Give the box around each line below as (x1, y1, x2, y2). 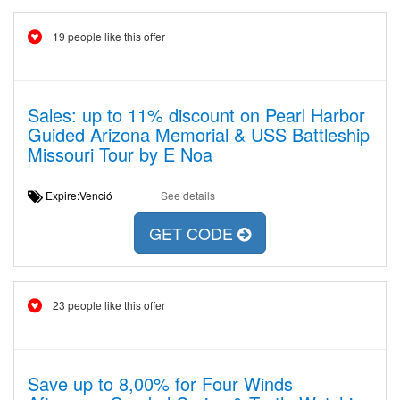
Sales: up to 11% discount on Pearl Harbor (28, 102, 365, 128)
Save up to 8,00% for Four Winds (28, 371, 293, 396)
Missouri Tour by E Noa (28, 141, 212, 167)
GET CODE (149, 221, 237, 246)
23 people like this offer (53, 297, 165, 312)
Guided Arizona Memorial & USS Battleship (28, 121, 370, 147)
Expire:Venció (43, 187, 126, 203)
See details (160, 187, 215, 203)
